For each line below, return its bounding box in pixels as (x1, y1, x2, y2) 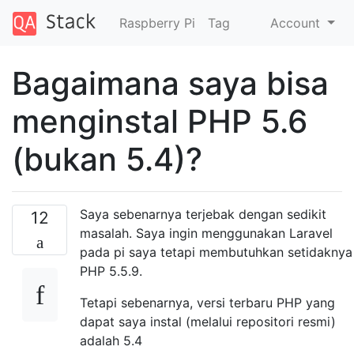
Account (270, 14, 325, 31)
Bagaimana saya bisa (12, 63, 329, 103)
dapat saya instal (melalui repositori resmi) (80, 313, 336, 330)
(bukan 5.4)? (12, 139, 202, 179)
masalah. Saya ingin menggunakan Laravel (80, 224, 333, 241)
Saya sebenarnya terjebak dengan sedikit (80, 205, 326, 222)
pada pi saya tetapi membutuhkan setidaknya (80, 243, 352, 260)
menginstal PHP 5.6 (12, 101, 307, 141)
